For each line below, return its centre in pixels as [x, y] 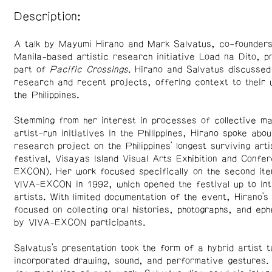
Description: [47, 17]
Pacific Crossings [89, 70]
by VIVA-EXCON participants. [79, 223]
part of [32, 70]
